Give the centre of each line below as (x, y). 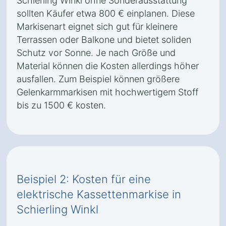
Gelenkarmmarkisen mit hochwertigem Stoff (107, 92)
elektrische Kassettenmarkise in (99, 194)
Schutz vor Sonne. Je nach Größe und (96, 53)
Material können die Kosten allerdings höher (108, 66)
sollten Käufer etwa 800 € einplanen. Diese (106, 13)
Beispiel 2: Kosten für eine (84, 179)
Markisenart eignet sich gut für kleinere (97, 26)
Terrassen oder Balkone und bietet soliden (104, 40)
